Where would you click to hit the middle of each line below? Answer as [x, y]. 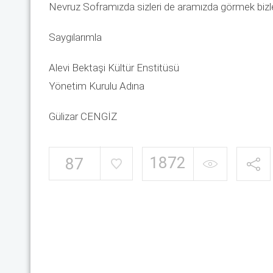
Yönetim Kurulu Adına [96, 86]
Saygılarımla [75, 37]
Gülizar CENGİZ [83, 116]
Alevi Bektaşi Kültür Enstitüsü [114, 68]
